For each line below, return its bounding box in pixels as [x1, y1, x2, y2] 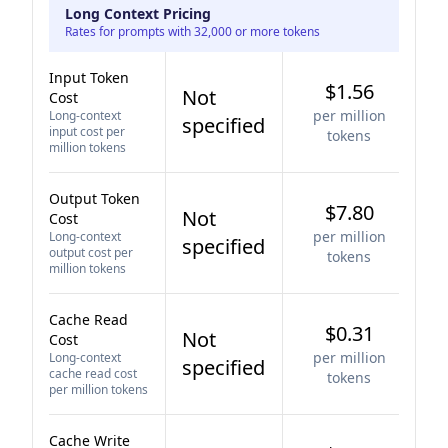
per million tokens [49, 381, 148, 398]
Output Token [49, 189, 140, 208]
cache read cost [49, 365, 137, 382]
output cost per [49, 244, 133, 261]
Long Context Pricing [65, 4, 211, 23]
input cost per [49, 123, 125, 140]
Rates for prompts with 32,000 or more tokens [65, 23, 320, 40]
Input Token [49, 68, 129, 87]
